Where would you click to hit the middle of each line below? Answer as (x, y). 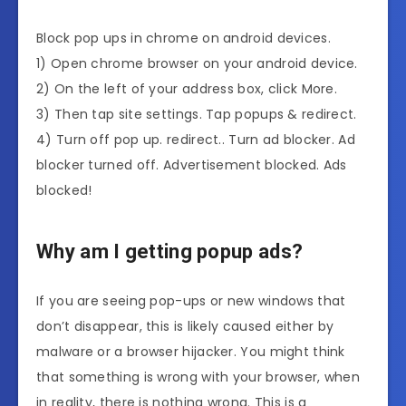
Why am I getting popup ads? (170, 251)
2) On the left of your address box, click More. (187, 89)
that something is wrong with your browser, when (198, 377)
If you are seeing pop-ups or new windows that (191, 301)
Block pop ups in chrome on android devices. (184, 39)
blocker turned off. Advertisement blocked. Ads (192, 165)
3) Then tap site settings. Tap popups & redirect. (197, 115)
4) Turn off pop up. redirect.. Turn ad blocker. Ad (196, 140)
